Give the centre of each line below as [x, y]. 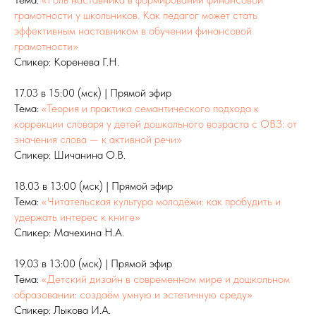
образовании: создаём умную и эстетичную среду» [133, 295]
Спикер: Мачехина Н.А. [69, 233]
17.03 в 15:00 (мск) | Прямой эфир [93, 93]
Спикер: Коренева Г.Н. [67, 62]
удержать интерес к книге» [77, 217]
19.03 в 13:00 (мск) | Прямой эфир [93, 264]
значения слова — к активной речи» [98, 140]
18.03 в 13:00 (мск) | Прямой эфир [93, 186]
